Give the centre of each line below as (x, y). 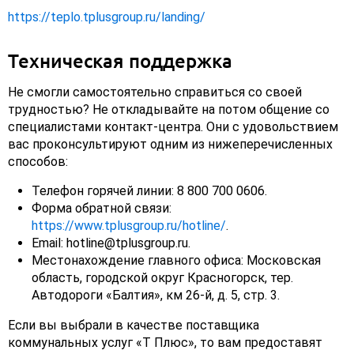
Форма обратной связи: (102, 209)
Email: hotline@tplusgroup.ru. (111, 243)
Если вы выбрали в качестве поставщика (134, 326)
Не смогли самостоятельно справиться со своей (155, 92)
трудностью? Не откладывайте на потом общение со (169, 110)
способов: (38, 162)
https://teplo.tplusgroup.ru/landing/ (107, 17)
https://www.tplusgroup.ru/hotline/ (129, 226)
